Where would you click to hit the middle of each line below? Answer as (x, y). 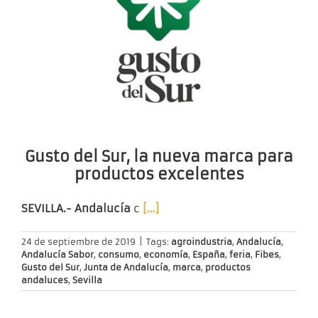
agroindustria (202, 242)
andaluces (45, 280)
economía (166, 255)
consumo (119, 255)
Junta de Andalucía (126, 268)
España (209, 255)
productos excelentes (159, 174)
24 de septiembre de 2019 (78, 242)
